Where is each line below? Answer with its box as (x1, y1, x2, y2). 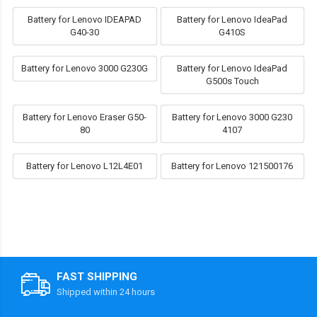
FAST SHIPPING (57, 270, 137, 284)
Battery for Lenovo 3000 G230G (21, 63, 149, 74)
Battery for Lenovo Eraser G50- (23, 112, 147, 123)
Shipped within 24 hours (57, 287, 155, 298)
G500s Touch (205, 76, 259, 87)
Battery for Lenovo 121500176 (171, 161, 294, 172)
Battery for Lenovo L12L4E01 (26, 161, 144, 172)
